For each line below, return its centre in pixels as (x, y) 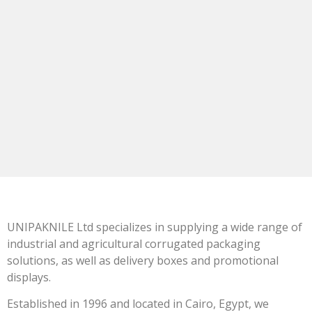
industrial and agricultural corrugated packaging (134, 244)
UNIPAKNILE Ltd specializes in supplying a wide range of (155, 227)
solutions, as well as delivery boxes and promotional (143, 260)
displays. (29, 277)
